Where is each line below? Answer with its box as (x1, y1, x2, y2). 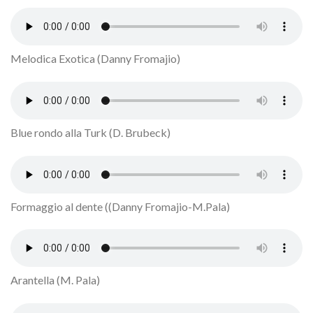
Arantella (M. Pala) (10, 273, 100, 287)
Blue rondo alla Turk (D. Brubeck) (10, 125, 170, 139)
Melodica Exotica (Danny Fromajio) (10, 51, 180, 65)
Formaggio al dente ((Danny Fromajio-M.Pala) (10, 199, 230, 213)
